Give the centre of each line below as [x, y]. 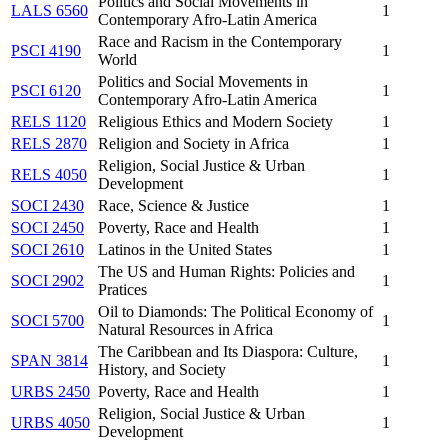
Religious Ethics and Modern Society [215, 121]
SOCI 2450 [47, 227]
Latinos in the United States [185, 249]
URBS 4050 [50, 422]
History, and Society [162, 369]
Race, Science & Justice [173, 205]
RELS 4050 [49, 174]
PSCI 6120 [46, 90]
